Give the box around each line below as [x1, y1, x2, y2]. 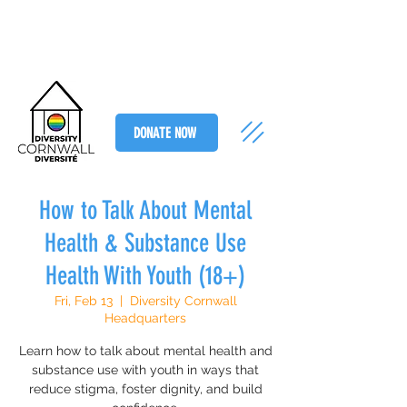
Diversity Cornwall [129, 293, 237, 308]
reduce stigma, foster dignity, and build [28, 382, 263, 396]
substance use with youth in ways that [32, 362, 259, 377]
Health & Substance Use [45, 228, 246, 258]
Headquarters [104, 311, 186, 325]
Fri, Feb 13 [54, 293, 113, 308]
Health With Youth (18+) [45, 261, 245, 291]
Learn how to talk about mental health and [18, 343, 273, 358]
